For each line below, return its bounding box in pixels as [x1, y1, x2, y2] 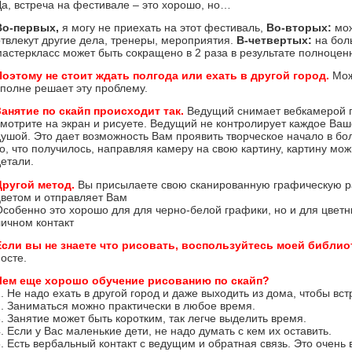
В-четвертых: [236, 34, 312, 47]
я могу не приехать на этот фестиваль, [58, 21, 266, 35]
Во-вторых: [266, 21, 335, 35]
